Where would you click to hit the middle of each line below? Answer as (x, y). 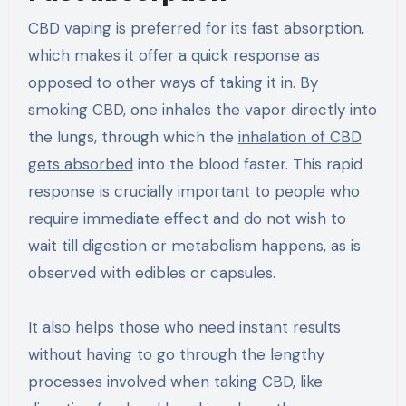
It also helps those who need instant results (184, 327)
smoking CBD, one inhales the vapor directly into (202, 109)
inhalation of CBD (300, 136)
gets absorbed (80, 164)
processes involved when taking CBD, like (175, 381)
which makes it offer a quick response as (174, 55)
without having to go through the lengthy (176, 354)
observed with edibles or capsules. (151, 272)
